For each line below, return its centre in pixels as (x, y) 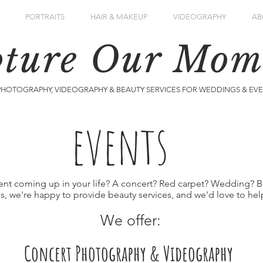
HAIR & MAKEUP (119, 17)
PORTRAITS (45, 17)
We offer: (130, 220)
